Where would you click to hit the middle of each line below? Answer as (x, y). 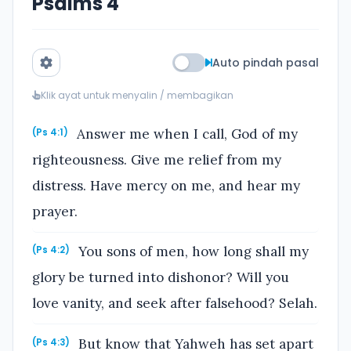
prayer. (55, 211)
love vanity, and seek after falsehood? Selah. (175, 304)
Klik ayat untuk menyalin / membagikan (137, 95)
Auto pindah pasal (266, 63)
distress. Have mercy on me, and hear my (166, 185)
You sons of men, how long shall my (192, 252)
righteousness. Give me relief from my (157, 159)
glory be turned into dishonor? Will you (161, 278)
